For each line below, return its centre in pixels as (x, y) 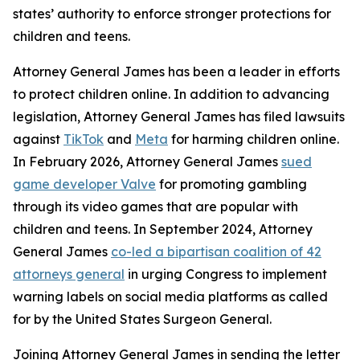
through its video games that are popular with (155, 207)
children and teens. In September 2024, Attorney (163, 229)
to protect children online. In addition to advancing (171, 94)
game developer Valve (84, 184)
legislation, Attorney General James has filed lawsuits (179, 117)
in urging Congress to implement (226, 274)
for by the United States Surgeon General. (142, 319)
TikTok (84, 139)
